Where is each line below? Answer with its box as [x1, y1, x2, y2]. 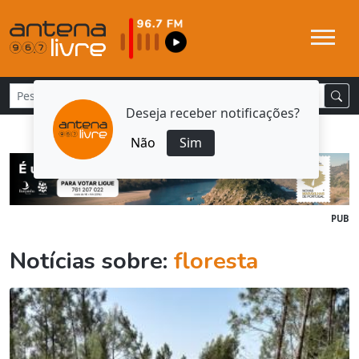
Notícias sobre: [10, 245, 174, 277]
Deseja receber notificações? [126, 103, 300, 122]
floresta [174, 245, 258, 277]
